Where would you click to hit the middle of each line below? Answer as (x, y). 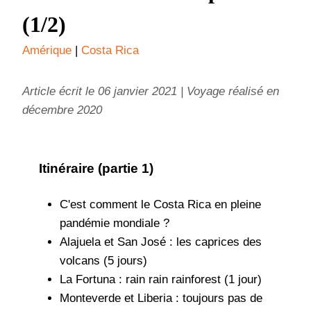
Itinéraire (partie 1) (96, 169)
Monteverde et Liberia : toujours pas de (161, 299)
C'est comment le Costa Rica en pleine (160, 205)
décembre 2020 (62, 110)
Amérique (47, 51)
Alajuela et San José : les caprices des (160, 242)
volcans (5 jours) (103, 261)
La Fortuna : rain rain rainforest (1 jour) (160, 280)
